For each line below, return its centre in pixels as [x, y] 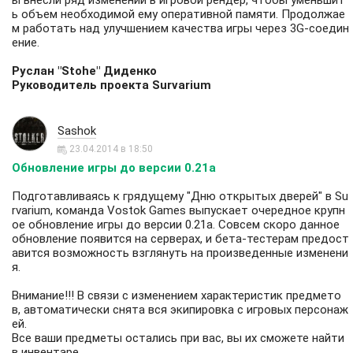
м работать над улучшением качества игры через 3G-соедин [180, 29]
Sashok [77, 131]
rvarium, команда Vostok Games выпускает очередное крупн [178, 211]
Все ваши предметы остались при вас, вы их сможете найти [178, 338]
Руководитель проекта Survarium [111, 85]
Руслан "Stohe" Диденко [84, 71]
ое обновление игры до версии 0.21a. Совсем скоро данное [176, 225]
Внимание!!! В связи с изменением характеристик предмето [176, 296]
